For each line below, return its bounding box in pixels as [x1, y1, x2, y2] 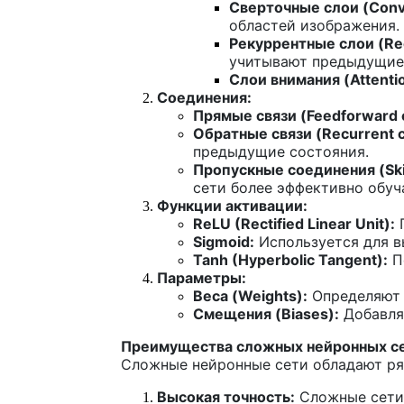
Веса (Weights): [193, 286, 308, 305]
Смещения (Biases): [193, 304, 339, 323]
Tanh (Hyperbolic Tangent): [193, 250, 388, 269]
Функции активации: [157, 196, 308, 215]
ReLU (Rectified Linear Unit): [193, 214, 395, 233]
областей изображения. [229, 15, 399, 34]
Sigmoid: [193, 232, 254, 251]
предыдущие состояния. [193, 142, 369, 161]
